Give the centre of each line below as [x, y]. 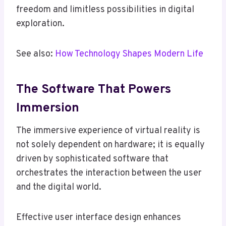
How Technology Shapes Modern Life [129, 54]
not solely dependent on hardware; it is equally [110, 145]
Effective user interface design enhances [99, 218]
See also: [36, 54]
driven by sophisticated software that [92, 159]
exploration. [40, 24]
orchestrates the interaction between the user [109, 174]
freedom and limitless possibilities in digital [105, 10]
